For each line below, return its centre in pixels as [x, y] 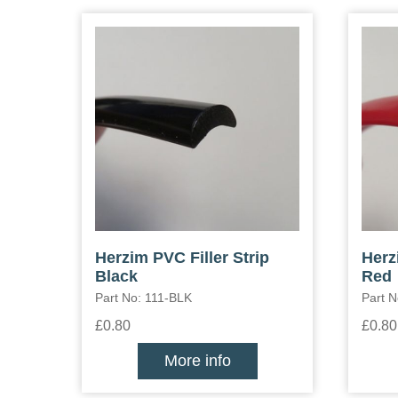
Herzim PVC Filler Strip [182, 258]
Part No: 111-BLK [143, 298]
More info [197, 361]
